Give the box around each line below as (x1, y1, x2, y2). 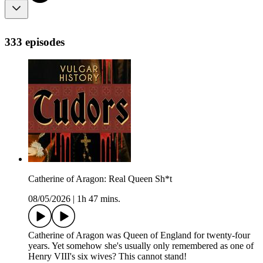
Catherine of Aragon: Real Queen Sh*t (28, 174, 172, 184)
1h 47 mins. (77, 194, 120, 204)
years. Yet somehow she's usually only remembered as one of (28, 241, 254, 251)
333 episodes (5, 35, 65, 48)
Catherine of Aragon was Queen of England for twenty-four (28, 230, 250, 241)
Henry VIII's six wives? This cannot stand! (28, 251, 187, 262)
